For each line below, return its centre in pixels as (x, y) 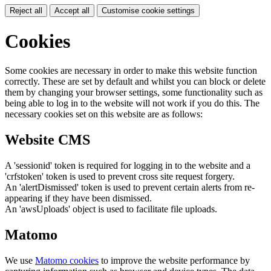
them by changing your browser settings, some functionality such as (134, 93)
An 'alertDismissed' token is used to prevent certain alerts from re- (130, 187)
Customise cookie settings (148, 11)
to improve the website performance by (174, 260)
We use (20, 260)
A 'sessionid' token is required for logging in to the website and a (128, 165)
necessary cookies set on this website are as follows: (104, 114)
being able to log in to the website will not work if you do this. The (132, 103)
